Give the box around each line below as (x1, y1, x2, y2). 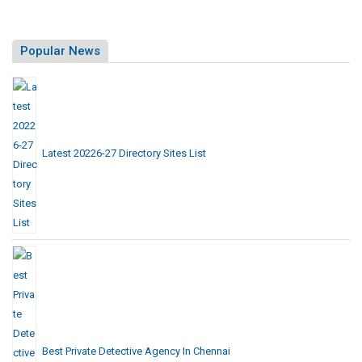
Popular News (20, 15, 100, 30)
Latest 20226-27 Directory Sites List (42, 118, 206, 131)
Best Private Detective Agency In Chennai (42, 316, 230, 329)
